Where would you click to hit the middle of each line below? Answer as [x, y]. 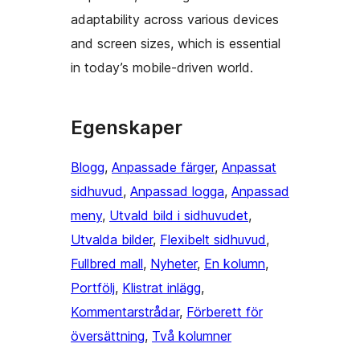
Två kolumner [192, 336]
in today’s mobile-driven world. [162, 68]
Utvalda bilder [112, 240]
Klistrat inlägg [162, 288]
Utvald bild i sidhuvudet [179, 216]
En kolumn [235, 264]
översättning [108, 336]
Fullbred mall [107, 264]
